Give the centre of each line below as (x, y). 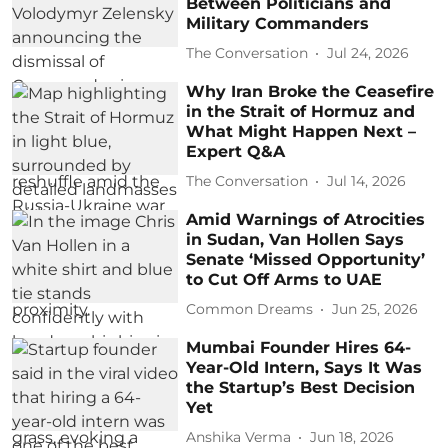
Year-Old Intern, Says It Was (304, 367)
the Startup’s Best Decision (301, 387)
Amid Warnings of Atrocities (306, 219)
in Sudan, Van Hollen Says (295, 239)
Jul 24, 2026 (368, 53)
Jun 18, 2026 (352, 437)
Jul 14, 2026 (367, 181)
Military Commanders (278, 23)
